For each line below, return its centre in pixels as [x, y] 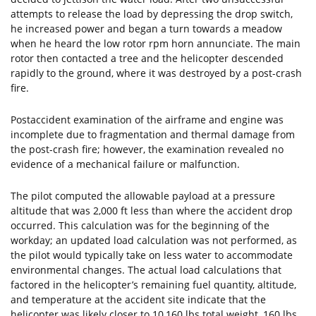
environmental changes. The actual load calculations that [146, 270]
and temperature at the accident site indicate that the [138, 299]
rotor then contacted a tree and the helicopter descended [147, 58]
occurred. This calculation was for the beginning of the [140, 225]
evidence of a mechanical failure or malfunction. [125, 164]
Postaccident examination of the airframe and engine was [147, 120]
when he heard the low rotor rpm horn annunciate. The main [156, 43]
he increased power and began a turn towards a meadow [146, 29]
